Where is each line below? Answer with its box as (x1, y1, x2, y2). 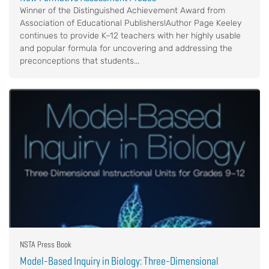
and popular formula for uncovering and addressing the (20, 43, 232, 53)
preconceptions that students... (20, 55, 139, 66)
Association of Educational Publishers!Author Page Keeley (20, 17, 241, 28)
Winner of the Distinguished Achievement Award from (20, 5, 225, 16)
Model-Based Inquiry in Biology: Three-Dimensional (20, 253, 219, 268)
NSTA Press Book (20, 238, 71, 250)
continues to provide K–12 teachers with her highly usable (20, 30, 241, 41)
